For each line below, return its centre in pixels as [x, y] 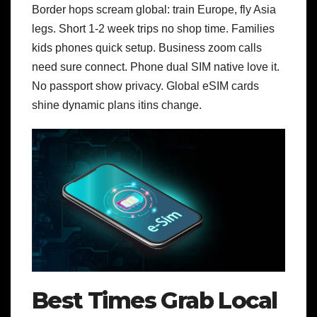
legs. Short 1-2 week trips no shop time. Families [153, 29]
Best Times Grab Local [155, 300]
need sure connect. [81, 67]
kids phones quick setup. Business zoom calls [147, 48]
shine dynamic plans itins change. [117, 105]
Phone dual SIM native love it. [205, 67]
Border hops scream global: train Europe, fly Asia [154, 10]
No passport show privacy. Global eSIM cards [145, 86]
